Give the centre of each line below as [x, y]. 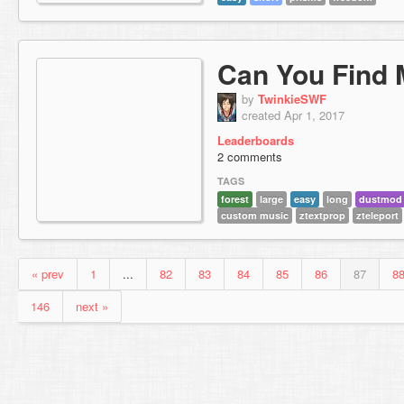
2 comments [250, 156]
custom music [255, 216]
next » [92, 306]
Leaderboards [256, 140]
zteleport [377, 216]
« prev [48, 274]
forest [235, 199]
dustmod [381, 199]
